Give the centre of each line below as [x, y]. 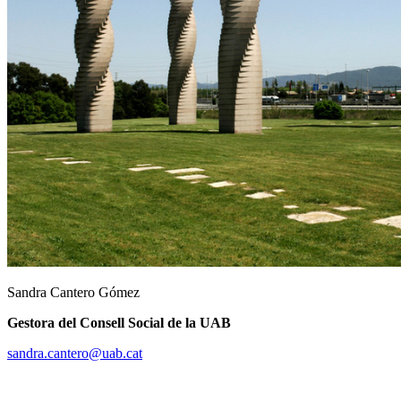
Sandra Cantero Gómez [73, 292]
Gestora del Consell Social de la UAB [119, 322]
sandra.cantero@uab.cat [75, 353]
